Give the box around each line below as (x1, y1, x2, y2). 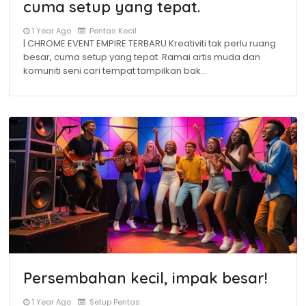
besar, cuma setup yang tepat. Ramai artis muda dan (23, 51, 260, 64)
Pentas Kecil (87, 25, 137, 36)
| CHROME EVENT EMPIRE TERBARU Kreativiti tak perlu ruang (23, 37, 276, 50)
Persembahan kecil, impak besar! (23, 268, 268, 288)
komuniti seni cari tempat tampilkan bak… (23, 64, 207, 77)
